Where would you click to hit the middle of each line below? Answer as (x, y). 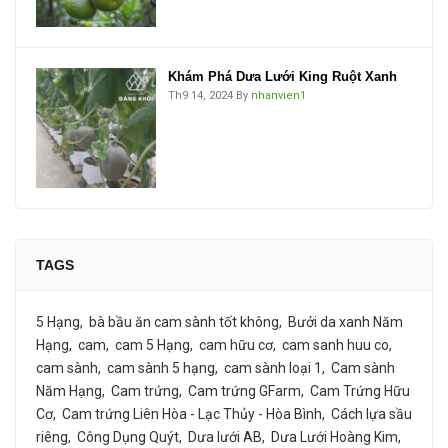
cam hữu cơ (236, 345)
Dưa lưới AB (225, 437)
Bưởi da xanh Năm (345, 322)
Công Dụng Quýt (128, 437)
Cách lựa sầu (371, 414)
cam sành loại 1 (273, 368)
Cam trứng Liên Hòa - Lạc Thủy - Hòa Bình (192, 414)
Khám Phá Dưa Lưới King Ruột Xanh (282, 76)
